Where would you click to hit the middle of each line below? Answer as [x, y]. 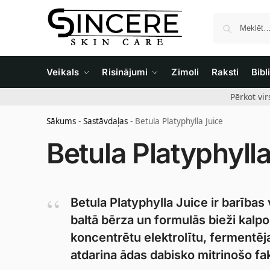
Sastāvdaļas [105, 121]
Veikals [63, 72]
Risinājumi [125, 72]
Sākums [61, 121]
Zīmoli [185, 72]
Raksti [225, 72]
